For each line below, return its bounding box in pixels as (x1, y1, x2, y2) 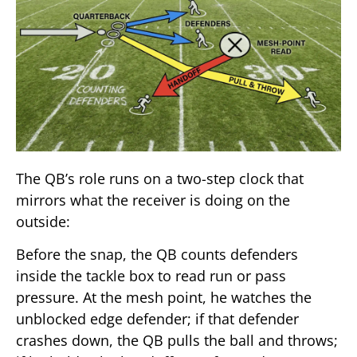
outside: (16, 211, 70, 231)
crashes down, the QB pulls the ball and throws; (16, 331, 338, 351)
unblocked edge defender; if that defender (16, 309, 299, 329)
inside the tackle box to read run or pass (16, 266, 286, 286)
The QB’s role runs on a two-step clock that (16, 168, 304, 188)
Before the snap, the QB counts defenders (16, 245, 298, 265)
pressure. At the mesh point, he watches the (16, 288, 312, 308)
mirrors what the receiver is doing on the (16, 190, 290, 210)
